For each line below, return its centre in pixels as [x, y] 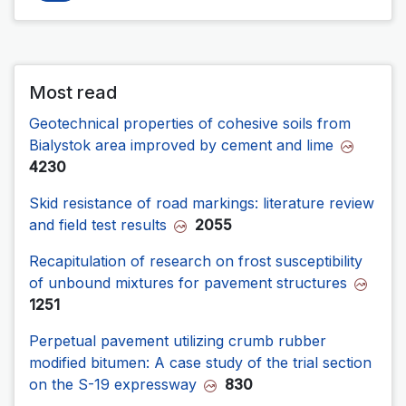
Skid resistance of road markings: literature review [202, 203]
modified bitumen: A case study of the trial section [200, 363]
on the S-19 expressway [113, 385]
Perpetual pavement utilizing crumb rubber [178, 341]
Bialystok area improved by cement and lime [181, 145]
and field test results [98, 225]
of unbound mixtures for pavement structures [188, 283]
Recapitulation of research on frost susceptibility [196, 261]
